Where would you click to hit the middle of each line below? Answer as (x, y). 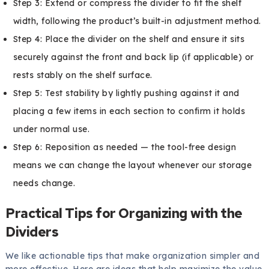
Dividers (32, 232)
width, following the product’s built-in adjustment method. (137, 21)
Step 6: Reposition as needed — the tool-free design (125, 147)
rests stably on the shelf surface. (83, 75)
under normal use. (51, 129)
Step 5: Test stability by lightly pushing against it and (126, 93)
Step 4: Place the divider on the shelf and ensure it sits (129, 39)
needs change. (44, 183)
